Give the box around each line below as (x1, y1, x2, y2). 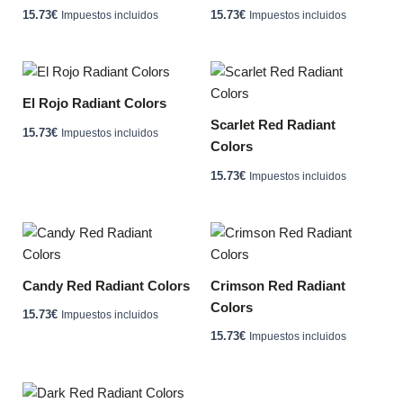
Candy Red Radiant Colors (22, 279, 190, 294)
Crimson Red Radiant (210, 279, 345, 294)
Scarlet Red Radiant (210, 118, 336, 133)
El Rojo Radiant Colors (22, 96, 166, 112)
